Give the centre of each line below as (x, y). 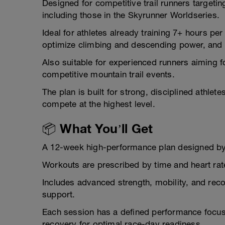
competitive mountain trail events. (108, 75)
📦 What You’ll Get (98, 129)
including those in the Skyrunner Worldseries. (131, 15)
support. (59, 195)
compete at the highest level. (99, 104)
